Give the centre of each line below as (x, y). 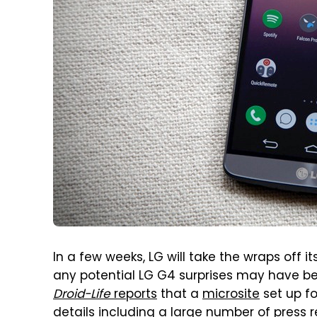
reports (134, 295)
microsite (231, 295)
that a (180, 295)
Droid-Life (82, 295)
